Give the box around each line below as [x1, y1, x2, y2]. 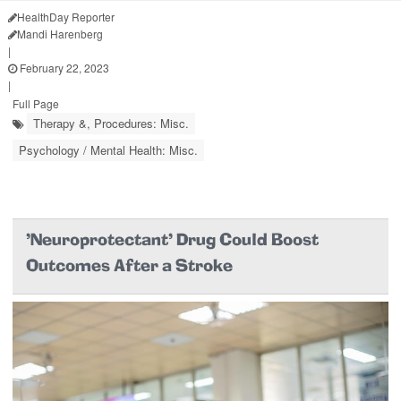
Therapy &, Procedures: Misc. [33, 114, 189, 132]
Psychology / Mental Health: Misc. [19, 141, 198, 158]
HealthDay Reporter [17, 8, 115, 24]
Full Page [13, 95, 59, 111]
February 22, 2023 [17, 59, 109, 75]
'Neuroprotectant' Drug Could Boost [26, 232, 319, 250]
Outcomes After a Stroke [26, 258, 233, 276]
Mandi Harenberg [17, 25, 103, 41]
